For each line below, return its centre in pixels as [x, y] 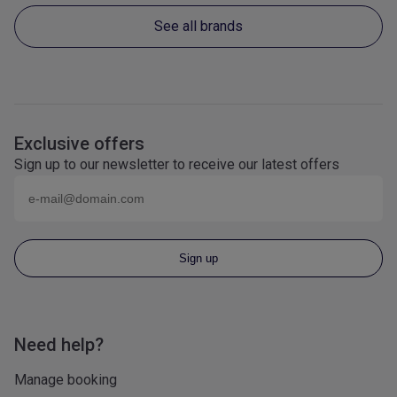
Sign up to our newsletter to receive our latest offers [177, 164]
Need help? [59, 344]
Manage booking [66, 379]
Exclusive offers [79, 143]
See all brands [198, 27]
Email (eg [44, 184]
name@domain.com [135, 184]
